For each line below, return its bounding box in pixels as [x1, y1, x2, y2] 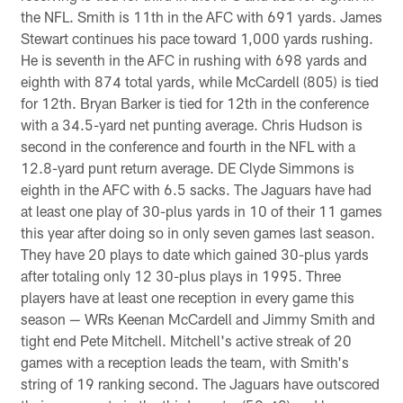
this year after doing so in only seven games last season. [20, 223, 375, 241]
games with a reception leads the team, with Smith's [20, 353, 349, 371]
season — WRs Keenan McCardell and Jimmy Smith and [20, 309, 375, 327]
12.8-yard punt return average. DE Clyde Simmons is [20, 158, 354, 176]
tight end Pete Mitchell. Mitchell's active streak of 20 [20, 331, 352, 349]
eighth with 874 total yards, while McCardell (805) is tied [20, 72, 379, 90]
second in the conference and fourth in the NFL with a [20, 137, 355, 155]
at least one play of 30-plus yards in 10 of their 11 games [20, 201, 382, 219]
